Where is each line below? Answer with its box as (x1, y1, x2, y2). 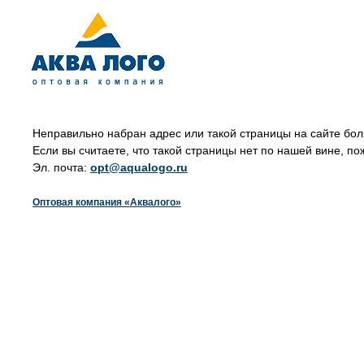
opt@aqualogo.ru (90, 161, 188, 174)
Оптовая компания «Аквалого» (32, 197, 181, 208)
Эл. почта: (32, 161, 90, 174)
